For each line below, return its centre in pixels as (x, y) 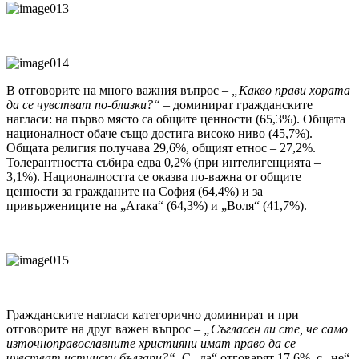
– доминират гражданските (236, 105)
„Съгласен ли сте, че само (276, 329)
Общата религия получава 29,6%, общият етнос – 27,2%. (161, 148)
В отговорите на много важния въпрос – (119, 91)
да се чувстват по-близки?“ (83, 105)
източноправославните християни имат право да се (151, 344)
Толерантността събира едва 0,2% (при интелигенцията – (163, 163)
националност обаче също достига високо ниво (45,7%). (159, 134)
